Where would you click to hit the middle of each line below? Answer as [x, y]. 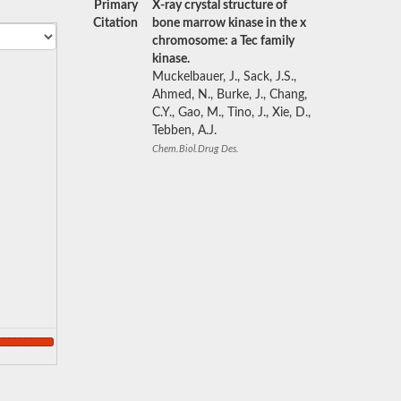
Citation [115, 23]
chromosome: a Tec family [223, 41]
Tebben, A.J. [184, 131]
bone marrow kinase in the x [229, 23]
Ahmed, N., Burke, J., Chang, [229, 95]
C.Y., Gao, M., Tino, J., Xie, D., [231, 113]
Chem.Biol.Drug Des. [195, 149]
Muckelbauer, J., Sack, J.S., [224, 77]
